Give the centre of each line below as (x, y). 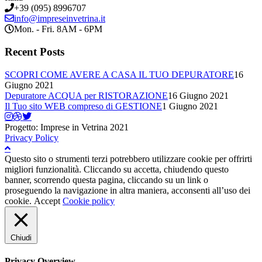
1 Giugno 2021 (190, 106)
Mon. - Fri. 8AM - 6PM (58, 29)
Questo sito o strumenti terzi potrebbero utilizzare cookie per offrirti (128, 158)
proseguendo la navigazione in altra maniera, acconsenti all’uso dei (127, 190)
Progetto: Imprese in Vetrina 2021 (67, 127)
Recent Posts (35, 51)
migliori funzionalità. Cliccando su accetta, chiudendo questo (117, 169)
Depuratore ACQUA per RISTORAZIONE (86, 95)
